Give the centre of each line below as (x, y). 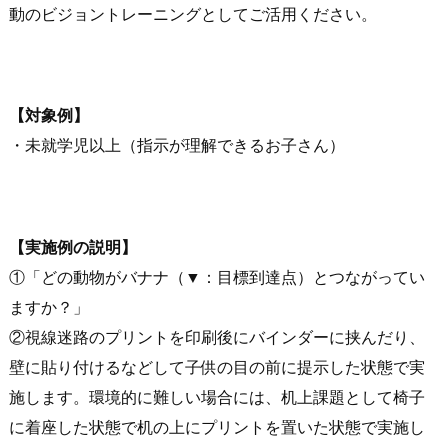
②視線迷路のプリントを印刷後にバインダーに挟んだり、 (217, 337)
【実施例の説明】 (73, 247)
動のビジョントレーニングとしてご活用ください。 (193, 14)
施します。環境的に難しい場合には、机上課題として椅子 (217, 397)
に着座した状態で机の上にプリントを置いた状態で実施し (217, 427)
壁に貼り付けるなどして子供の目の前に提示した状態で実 (217, 367)
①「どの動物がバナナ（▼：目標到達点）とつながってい (217, 277)
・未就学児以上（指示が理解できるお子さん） (177, 146)
